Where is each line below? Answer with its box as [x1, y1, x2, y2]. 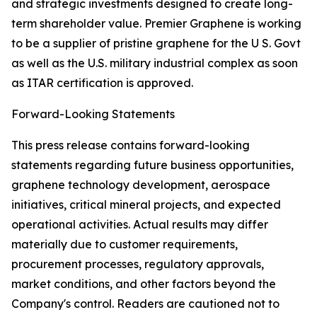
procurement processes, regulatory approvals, [11, 257, 264, 271]
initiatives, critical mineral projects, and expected [11, 197, 281, 212]
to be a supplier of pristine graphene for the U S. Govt [11, 36, 301, 50]
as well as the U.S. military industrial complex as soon [11, 56, 298, 70]
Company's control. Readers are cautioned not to [11, 296, 279, 311]
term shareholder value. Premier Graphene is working [11, 16, 301, 30]
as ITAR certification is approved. [11, 76, 193, 90]
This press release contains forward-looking [11, 138, 250, 152]
